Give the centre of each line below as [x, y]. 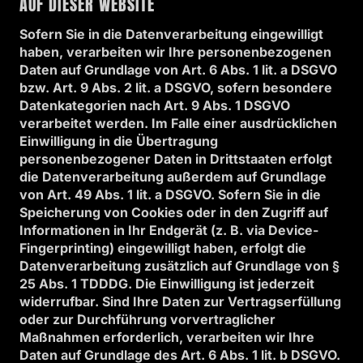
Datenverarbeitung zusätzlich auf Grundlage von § [179, 266]
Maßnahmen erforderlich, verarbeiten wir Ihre [167, 337]
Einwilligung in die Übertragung [119, 141]
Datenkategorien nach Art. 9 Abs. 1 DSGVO [155, 105]
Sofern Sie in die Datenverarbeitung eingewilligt [171, 34]
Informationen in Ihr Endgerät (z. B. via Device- [169, 230]
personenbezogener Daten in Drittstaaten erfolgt [176, 159]
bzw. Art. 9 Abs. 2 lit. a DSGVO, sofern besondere [176, 88]
